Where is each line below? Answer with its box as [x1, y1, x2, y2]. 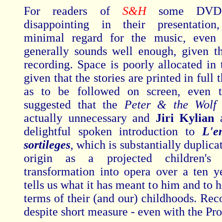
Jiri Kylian [155, 111, 220, 124]
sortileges [24, 138, 70, 151]
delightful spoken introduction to [24, 124, 202, 138]
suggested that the [24, 98, 124, 111]
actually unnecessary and [24, 111, 156, 124]
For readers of [24, 4, 110, 17]
